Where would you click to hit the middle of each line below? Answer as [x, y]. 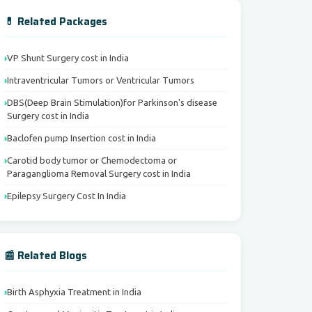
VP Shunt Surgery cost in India [68, 58]
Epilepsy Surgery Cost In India [67, 196]
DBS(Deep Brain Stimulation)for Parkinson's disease [112, 102]
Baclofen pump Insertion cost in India [81, 138]
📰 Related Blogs [46, 256]
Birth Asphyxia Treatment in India [74, 292]
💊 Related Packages [56, 22]
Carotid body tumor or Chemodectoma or [92, 160]
